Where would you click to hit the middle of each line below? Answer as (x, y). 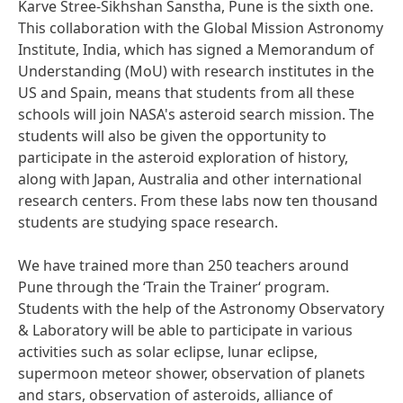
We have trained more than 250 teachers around (184, 265)
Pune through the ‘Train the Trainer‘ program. (174, 287)
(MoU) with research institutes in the (250, 71)
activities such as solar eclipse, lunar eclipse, (168, 352)
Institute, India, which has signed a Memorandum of (196, 49)
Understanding (72, 71)
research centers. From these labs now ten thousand (198, 201)
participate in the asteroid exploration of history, (183, 157)
